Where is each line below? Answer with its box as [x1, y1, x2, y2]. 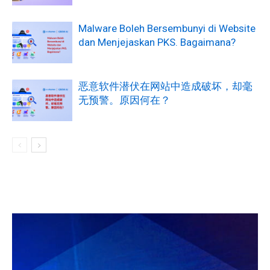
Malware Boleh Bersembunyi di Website [78, 22, 256, 35]
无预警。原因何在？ [78, 94, 171, 107]
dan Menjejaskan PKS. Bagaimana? [78, 36, 236, 49]
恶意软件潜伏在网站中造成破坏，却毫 [78, 80, 253, 93]
